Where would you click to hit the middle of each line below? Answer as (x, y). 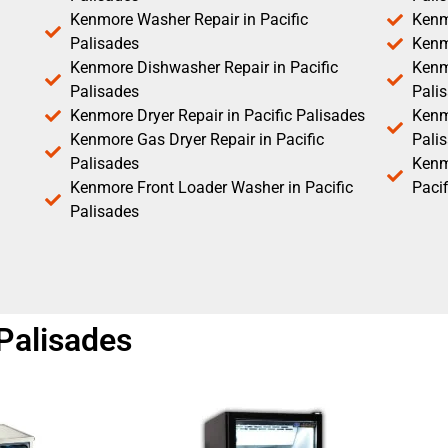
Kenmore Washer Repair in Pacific (189, 20)
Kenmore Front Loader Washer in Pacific (211, 188)
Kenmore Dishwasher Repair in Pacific (204, 68)
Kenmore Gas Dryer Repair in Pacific (197, 140)
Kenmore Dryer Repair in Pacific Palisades (217, 116)
